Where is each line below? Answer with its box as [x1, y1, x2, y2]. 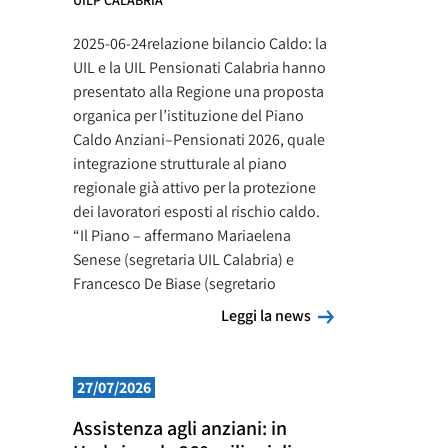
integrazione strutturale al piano [73, 153, 287, 174]
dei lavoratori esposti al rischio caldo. [73, 201, 320, 222]
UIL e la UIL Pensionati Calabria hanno [73, 57, 326, 78]
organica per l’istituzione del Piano [73, 105, 304, 126]
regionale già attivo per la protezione [73, 177, 316, 198]
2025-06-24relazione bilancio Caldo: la [73, 33, 327, 54]
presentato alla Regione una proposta [73, 81, 324, 102]
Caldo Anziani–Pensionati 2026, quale [73, 129, 325, 150]
